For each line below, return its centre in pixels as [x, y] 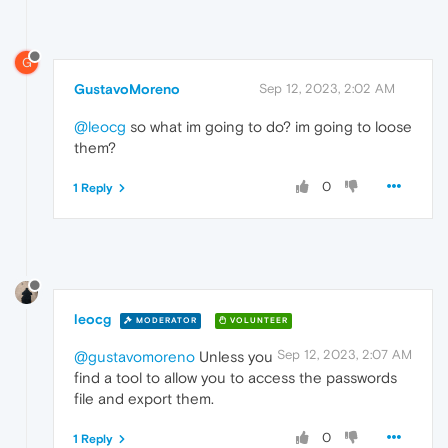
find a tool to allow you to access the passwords [235, 378]
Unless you [234, 357]
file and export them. [144, 399]
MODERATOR [165, 320]
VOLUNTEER [257, 320]
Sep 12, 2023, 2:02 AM [327, 89]
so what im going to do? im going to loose [269, 127]
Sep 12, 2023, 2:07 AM [344, 355]
